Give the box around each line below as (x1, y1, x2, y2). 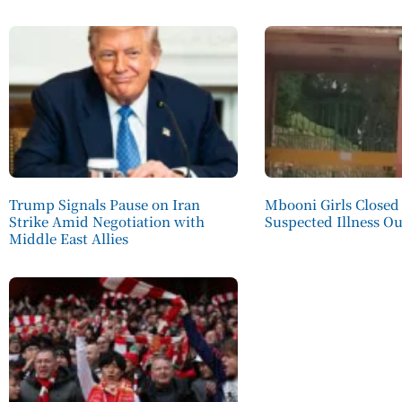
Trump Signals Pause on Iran (9, 194, 200, 214)
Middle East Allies (9, 228, 128, 248)
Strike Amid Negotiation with (9, 211, 205, 231)
